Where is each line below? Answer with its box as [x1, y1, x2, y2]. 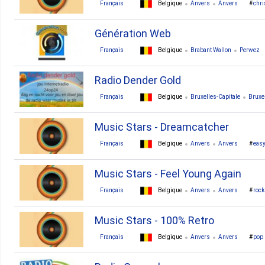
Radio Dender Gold [95, 74, 181, 86]
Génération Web [95, 27, 171, 40]
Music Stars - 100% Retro [95, 214, 214, 227]
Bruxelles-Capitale [190, 93, 240, 101]
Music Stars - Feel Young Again [95, 167, 241, 180]
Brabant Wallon [190, 47, 231, 54]
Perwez [240, 47, 260, 54]
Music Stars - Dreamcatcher [95, 121, 229, 133]
